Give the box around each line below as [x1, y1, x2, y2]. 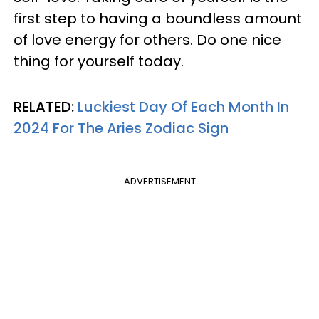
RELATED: [14, 96, 78, 117]
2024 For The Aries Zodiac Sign [14, 117, 229, 138]
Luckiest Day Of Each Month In [78, 96, 289, 117]
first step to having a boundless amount [14, 8, 302, 28]
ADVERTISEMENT [123, 174, 196, 188]
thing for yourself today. [14, 51, 184, 71]
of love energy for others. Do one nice [14, 29, 281, 50]
